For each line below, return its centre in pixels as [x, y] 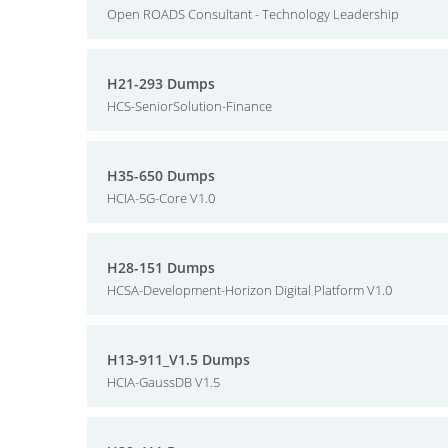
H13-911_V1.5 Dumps [178, 359]
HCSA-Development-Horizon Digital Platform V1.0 [249, 290]
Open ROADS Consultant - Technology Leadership [253, 14]
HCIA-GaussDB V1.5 [163, 382]
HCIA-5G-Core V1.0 [161, 198]
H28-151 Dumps [161, 267]
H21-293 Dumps [161, 83]
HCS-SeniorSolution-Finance [189, 106]
